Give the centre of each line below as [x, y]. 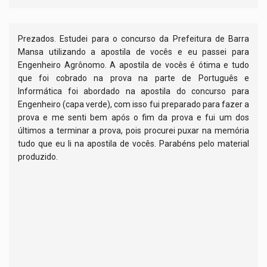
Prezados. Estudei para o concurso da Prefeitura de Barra [133, 39]
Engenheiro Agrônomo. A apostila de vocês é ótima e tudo [133, 65]
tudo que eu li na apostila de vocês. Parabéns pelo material [133, 144]
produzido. [38, 157]
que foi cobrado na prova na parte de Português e [133, 78]
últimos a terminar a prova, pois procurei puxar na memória [133, 131]
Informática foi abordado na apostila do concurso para [133, 91]
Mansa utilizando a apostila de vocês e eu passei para [133, 52]
